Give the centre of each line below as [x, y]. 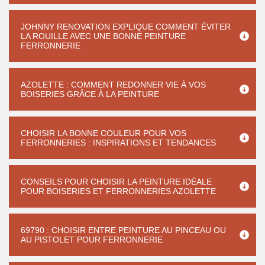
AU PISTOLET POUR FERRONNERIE [92, 240]
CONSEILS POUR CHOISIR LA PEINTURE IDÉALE [116, 182]
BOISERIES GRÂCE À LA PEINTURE [90, 94]
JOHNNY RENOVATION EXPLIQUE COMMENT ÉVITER [126, 27]
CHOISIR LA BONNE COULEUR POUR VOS [104, 133]
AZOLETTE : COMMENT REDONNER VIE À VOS [113, 85]
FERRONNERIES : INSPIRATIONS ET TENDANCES [118, 143]
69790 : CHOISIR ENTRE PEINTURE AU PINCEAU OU [123, 230]
